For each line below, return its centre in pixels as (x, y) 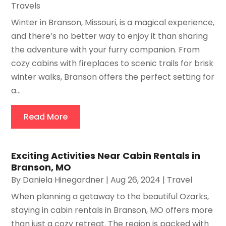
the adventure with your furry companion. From (106, 50)
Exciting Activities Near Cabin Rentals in (106, 156)
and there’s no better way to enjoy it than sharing (110, 36)
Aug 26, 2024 (136, 180)
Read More (46, 117)
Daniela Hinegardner (64, 180)
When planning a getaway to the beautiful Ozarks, (110, 197)
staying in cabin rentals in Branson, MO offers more (112, 210)
